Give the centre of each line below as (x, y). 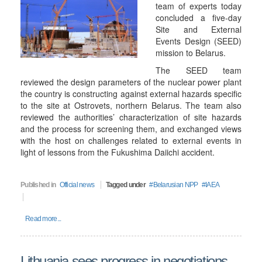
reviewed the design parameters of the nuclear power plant (131, 82)
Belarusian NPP (175, 185)
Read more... (43, 219)
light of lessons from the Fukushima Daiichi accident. (118, 152)
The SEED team (199, 70)
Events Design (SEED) (199, 41)
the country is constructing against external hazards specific (131, 94)
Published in (38, 185)
